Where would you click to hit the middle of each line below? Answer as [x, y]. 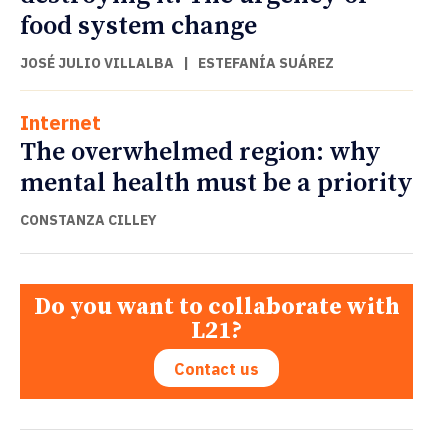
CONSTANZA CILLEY [88, 219]
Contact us [216, 369]
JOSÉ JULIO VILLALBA [97, 62]
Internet [60, 122]
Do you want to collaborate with [216, 307]
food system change [138, 26]
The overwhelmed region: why [200, 152]
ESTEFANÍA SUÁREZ [266, 62]
